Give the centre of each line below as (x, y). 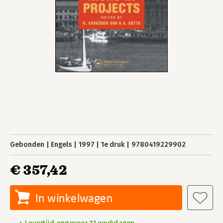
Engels (61, 145)
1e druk (113, 145)
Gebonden (27, 145)
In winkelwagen (74, 198)
